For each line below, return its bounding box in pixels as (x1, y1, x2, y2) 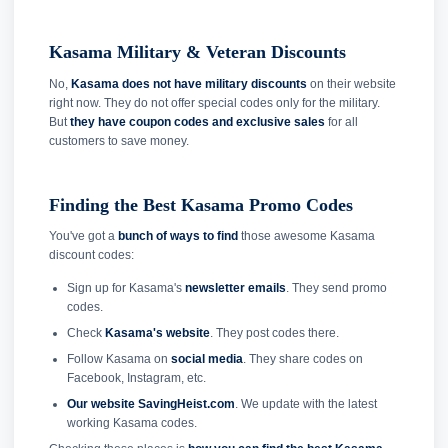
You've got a (49, 229, 118, 244)
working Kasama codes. (66, 416, 197, 431)
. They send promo (285, 281, 387, 296)
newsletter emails (184, 281, 286, 296)
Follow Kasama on (66, 352, 171, 367)
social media (170, 352, 243, 367)
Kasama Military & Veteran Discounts (49, 42, 346, 63)
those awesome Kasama (238, 229, 375, 244)
